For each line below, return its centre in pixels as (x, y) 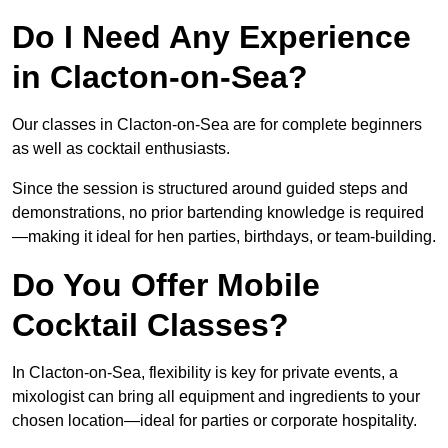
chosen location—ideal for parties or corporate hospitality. (214, 421)
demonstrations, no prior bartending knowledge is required (218, 213)
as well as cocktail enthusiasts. (121, 149)
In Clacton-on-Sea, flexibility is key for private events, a (205, 373)
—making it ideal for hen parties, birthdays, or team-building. (224, 237)
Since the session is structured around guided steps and (210, 189)
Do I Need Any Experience (211, 37)
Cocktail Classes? (150, 325)
